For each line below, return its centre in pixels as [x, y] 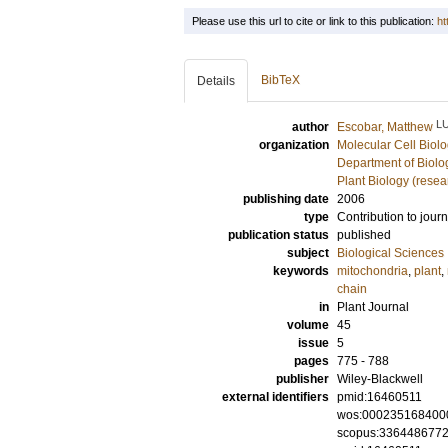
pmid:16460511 [379, 397]
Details [216, 81]
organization [294, 145]
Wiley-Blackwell [380, 379]
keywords [301, 271]
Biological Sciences [390, 253]
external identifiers [275, 397]
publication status [278, 235]
